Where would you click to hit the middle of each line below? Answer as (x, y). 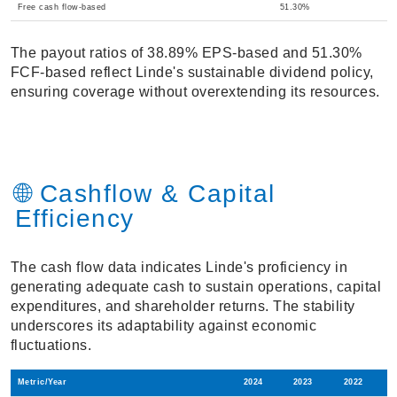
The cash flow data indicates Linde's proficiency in (179, 268)
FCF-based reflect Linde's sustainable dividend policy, (192, 73)
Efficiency (74, 219)
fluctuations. (51, 346)
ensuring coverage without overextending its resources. (195, 92)
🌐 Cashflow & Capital (145, 194)
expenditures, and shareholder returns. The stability (183, 307)
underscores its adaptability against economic (163, 326)
